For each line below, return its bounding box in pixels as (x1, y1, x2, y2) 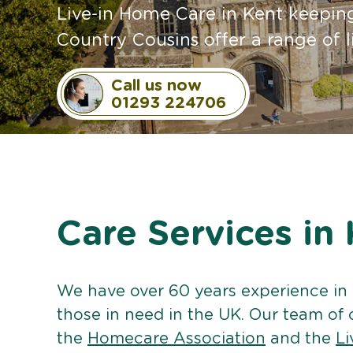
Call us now (111, 77, 202, 94)
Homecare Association (87, 330, 266, 347)
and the (266, 330, 336, 347)
